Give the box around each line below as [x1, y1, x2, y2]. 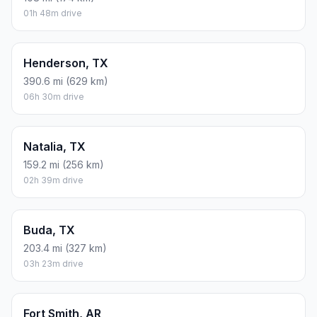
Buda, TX [23, 223, 75, 238]
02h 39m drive [23, 175, 83, 186]
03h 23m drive [23, 258, 83, 270]
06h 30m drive [23, 91, 84, 103]
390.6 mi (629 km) [23, 75, 108, 88]
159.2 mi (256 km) [23, 158, 104, 171]
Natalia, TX [23, 139, 86, 154]
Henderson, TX [23, 56, 108, 71]
